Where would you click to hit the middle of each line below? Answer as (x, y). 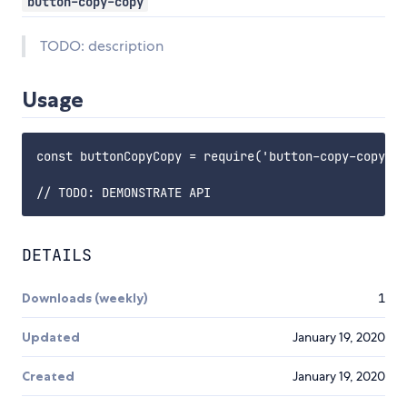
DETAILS (57, 255)
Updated (51, 338)
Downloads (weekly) (85, 298)
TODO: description (102, 46)
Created (48, 377)
